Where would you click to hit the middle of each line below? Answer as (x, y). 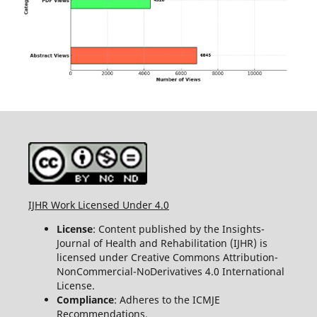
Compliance (85, 299)
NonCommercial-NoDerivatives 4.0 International (170, 271)
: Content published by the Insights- (178, 229)
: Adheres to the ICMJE (167, 299)
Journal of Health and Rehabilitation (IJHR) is (162, 243)
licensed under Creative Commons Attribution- (167, 257)
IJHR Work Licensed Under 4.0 (98, 204)
